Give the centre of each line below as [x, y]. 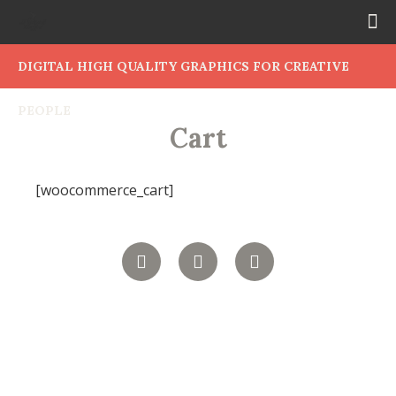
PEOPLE [44, 110]
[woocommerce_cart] [104, 190]
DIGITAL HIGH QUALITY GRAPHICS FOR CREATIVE [183, 66]
